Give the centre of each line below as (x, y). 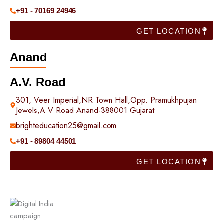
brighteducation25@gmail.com (66, 126)
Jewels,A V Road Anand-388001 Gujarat (85, 110)
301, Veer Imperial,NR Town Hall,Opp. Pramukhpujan (106, 100)
